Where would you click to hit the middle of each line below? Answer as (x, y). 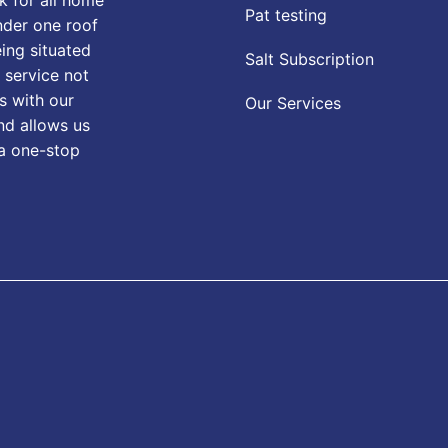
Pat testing (286, 15)
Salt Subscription (310, 59)
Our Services (293, 103)
